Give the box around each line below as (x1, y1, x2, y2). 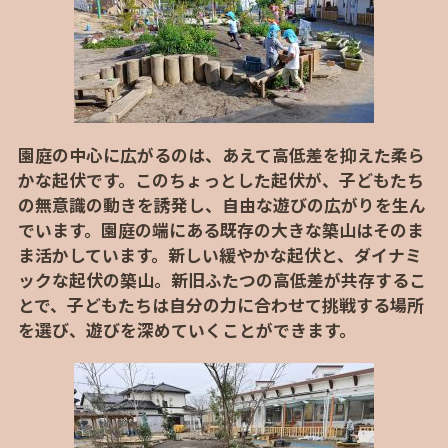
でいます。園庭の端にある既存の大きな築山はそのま (17, 217, 424, 243)
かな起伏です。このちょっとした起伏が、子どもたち (17, 167, 424, 193)
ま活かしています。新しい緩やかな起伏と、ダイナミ (17, 242, 422, 268)
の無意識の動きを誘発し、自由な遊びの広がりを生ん (17, 192, 426, 218)
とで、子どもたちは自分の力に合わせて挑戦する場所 (17, 292, 424, 318)
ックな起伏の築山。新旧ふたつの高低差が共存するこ (17, 267, 426, 293)
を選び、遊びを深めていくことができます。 (17, 317, 356, 343)
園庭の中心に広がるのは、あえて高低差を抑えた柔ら (17, 142, 425, 168)
